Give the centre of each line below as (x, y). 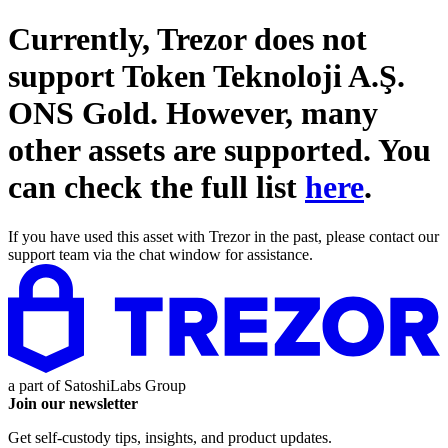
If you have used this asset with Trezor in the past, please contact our (223, 236)
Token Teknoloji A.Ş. (263, 76)
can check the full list (156, 187)
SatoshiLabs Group (125, 385)
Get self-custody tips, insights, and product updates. (170, 437)
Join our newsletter (73, 403)
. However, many (264, 113)
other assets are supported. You (219, 150)
